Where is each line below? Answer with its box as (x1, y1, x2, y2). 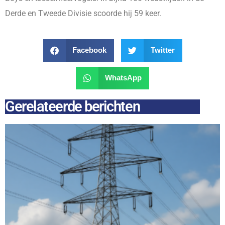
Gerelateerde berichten (5, 97, 140, 115)
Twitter (150, 46, 175, 55)
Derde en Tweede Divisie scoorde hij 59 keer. (5, 8, 161, 18)
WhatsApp (105, 73, 142, 82)
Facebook (72, 46, 106, 55)
